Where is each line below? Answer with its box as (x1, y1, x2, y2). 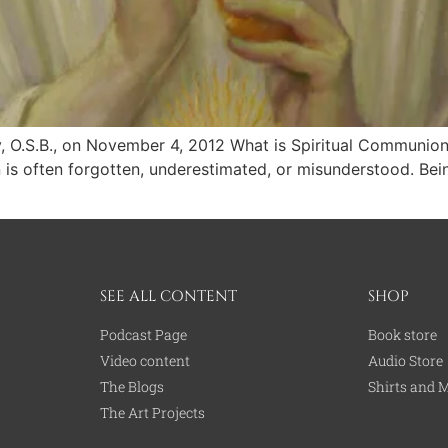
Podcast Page (99, 324, 187, 344)
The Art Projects (99, 402, 205, 422)
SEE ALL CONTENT (99, 285, 237, 307)
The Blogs (99, 376, 164, 396)
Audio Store (368, 350, 444, 370)
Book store (368, 324, 438, 344)
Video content (99, 350, 190, 370)
